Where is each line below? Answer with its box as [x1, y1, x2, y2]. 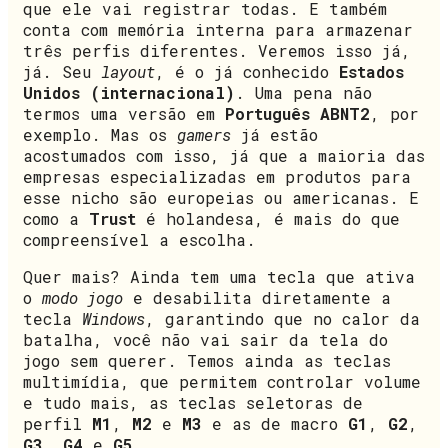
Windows [82, 308, 145, 330]
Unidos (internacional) [23, 82, 235, 104]
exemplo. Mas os [23, 124, 177, 146]
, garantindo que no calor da [145, 308, 420, 330]
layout [101, 61, 155, 83]
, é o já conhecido [155, 61, 339, 83]
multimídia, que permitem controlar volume [23, 371, 421, 393]
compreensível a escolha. [23, 229, 256, 251]
